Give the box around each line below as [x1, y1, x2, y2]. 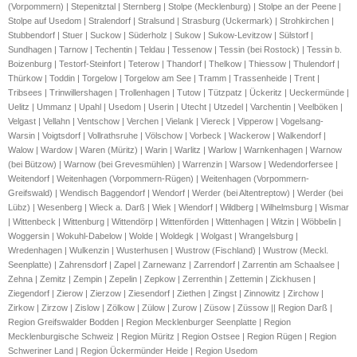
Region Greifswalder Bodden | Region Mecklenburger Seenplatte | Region [8, 317, 291, 328]
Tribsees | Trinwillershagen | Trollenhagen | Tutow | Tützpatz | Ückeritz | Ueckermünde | [8, 88, 349, 98]
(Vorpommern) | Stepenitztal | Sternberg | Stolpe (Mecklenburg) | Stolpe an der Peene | [8, 2, 341, 12]
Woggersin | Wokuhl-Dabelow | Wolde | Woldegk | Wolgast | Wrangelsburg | [8, 231, 298, 241]
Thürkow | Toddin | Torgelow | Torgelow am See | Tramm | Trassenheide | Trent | [8, 73, 320, 84]
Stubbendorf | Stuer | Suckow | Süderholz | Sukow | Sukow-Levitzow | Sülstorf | [8, 30, 313, 41]
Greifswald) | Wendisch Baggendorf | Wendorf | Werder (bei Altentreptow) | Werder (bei [8, 188, 343, 198]
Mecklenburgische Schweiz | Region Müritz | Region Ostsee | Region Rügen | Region [8, 331, 336, 342]
